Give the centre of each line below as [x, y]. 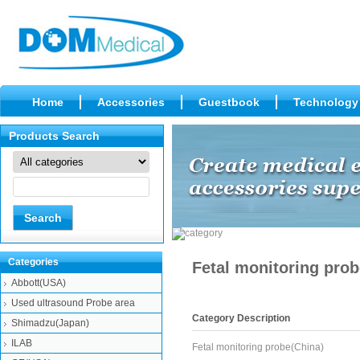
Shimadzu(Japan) [50, 323]
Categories [33, 262]
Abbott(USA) [39, 283]
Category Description [241, 318]
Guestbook [229, 102]
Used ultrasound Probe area [73, 303]
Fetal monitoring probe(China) [258, 347]
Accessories [131, 102]
